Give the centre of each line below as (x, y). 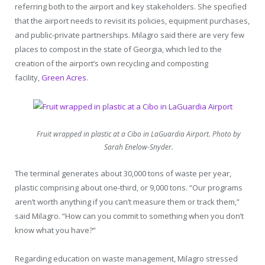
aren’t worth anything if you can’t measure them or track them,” (127, 201)
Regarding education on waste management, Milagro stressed (126, 258)
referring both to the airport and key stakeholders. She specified (131, 7)
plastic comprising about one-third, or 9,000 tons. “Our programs (129, 187)
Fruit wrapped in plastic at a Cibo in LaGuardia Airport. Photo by (139, 134)
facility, (28, 78)
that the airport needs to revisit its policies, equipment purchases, (132, 21)
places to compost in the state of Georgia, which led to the (118, 49)
